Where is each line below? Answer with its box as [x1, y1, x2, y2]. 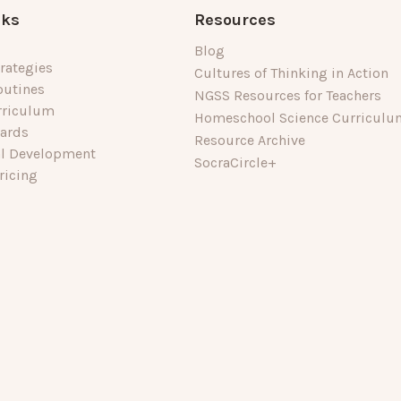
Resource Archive [194, 132, 305, 149]
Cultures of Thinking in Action [194, 64, 388, 82]
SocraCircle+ [194, 154, 277, 172]
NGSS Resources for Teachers [194, 87, 381, 105]
